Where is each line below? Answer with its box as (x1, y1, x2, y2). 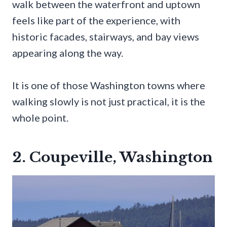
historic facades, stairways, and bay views (12, 30, 199, 43)
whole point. (12, 111, 68, 124)
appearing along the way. (12, 47, 123, 59)
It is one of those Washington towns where (12, 79, 205, 92)
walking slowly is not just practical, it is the (12, 95, 205, 108)
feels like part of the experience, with (12, 14, 180, 27)
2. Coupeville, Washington (12, 148, 213, 167)
